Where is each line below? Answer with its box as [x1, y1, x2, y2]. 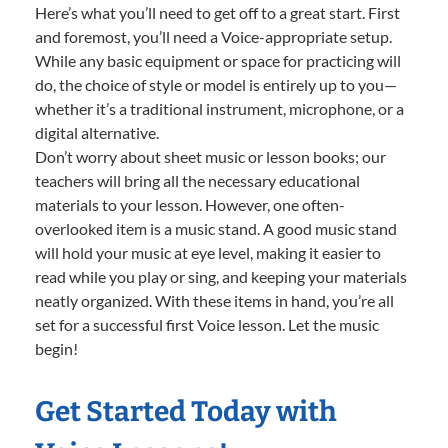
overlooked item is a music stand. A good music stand [35, 218, 397, 238]
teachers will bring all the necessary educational [35, 170, 360, 190]
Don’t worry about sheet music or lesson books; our [35, 146, 386, 166]
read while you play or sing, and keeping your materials [35, 266, 407, 286]
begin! [35, 338, 78, 358]
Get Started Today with [35, 394, 337, 428]
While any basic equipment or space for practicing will [35, 50, 401, 70]
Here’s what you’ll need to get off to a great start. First [35, 2, 400, 22]
